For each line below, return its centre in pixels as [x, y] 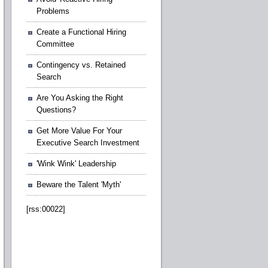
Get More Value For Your [79, 130]
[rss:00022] [46, 209]
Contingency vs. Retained [81, 65]
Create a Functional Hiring [81, 32]
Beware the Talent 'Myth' [79, 184]
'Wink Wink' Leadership [76, 163]
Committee [55, 44]
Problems [53, 11]
